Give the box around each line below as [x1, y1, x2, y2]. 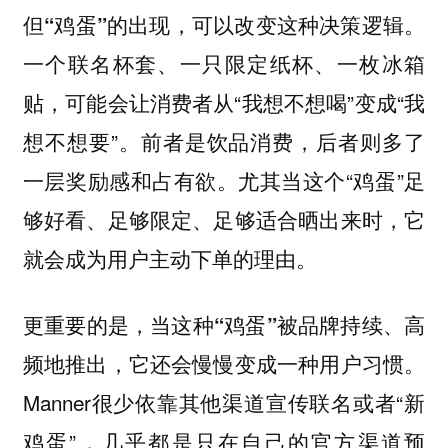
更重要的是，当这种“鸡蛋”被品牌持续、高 [22, 310, 426, 340]
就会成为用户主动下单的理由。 [22, 242, 317, 273]
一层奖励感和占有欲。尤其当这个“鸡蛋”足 [22, 164, 426, 195]
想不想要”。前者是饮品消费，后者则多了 [22, 125, 426, 156]
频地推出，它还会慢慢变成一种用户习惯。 [22, 349, 426, 379]
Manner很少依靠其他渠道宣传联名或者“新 [22, 387, 426, 418]
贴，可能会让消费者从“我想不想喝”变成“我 [22, 86, 426, 117]
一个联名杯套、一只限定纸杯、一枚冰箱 [22, 47, 426, 78]
